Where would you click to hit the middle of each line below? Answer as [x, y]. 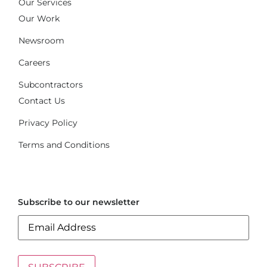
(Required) [69, 219]
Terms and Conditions [64, 145]
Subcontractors [51, 84]
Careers [34, 62]
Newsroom [41, 40]
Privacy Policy [48, 122]
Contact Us [42, 100]
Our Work [39, 18]
